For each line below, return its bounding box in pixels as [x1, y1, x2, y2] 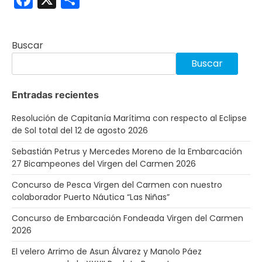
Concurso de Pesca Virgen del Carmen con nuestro [12, 178, 222, 191]
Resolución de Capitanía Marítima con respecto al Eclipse [12, 112, 247, 124]
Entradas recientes [12, 88, 99, 101]
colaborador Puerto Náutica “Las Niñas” [12, 191, 170, 203]
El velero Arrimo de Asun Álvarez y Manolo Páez [12, 245, 202, 257]
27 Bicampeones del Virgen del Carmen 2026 [12, 157, 196, 170]
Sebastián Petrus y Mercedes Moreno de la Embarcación [12, 145, 242, 157]
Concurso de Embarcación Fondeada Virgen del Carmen [12, 212, 243, 224]
